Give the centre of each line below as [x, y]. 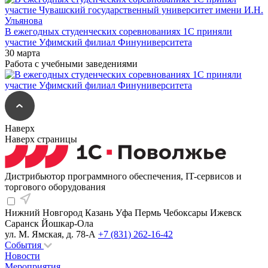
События [24, 245]
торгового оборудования [55, 187]
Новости [22, 256]
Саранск [22, 224]
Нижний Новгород [44, 213]
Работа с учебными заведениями [71, 64]
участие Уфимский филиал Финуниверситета [98, 42]
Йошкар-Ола [67, 224]
